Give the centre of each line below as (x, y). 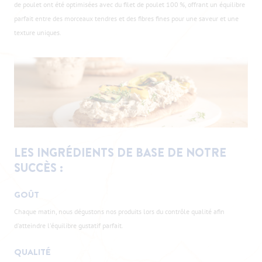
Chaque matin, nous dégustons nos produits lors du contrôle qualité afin (119, 212)
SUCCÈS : (39, 168)
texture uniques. (38, 33)
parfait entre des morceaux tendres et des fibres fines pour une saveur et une (126, 19)
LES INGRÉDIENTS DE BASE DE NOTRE (120, 153)
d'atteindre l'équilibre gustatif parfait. (69, 226)
